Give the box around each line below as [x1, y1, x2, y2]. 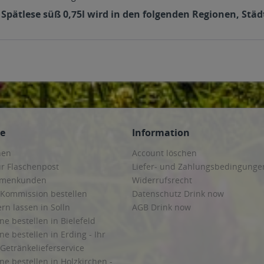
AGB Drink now [132, 202, 191, 213]
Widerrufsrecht [132, 174, 192, 186]
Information [132, 126, 190, 139]
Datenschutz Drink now [132, 188, 224, 199]
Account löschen [132, 147, 197, 159]
